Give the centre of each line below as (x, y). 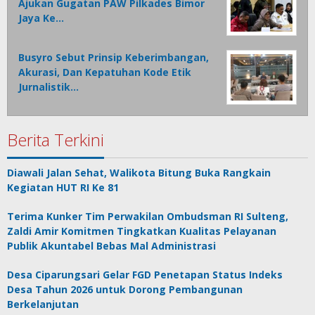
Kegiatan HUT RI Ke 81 (63, 187)
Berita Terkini (56, 139)
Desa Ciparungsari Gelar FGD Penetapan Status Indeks (145, 274)
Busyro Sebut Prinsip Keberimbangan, (114, 57)
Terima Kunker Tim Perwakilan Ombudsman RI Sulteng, (148, 216)
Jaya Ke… (41, 18)
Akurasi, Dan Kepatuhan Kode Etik (105, 72)
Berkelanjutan (43, 304)
